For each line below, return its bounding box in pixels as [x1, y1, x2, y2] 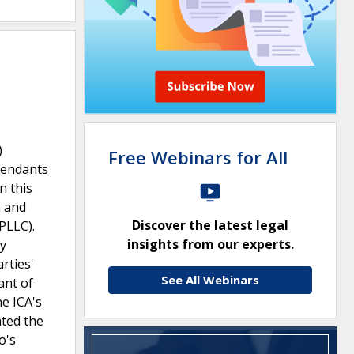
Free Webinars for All [108, 145, 288, 169]
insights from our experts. [126, 235, 294, 253]
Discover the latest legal [132, 217, 288, 234]
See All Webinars [161, 272, 259, 288]
